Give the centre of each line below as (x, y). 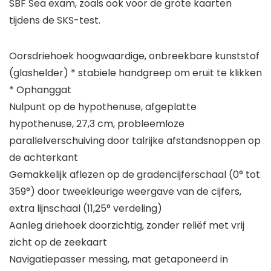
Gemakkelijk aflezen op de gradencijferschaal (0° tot (135, 175)
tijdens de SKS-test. (55, 21)
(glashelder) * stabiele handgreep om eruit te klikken (135, 73)
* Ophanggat (40, 90)
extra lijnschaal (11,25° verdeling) (86, 209)
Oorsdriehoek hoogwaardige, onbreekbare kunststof (134, 56)
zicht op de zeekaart (58, 243)
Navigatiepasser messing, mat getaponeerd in (119, 260)
